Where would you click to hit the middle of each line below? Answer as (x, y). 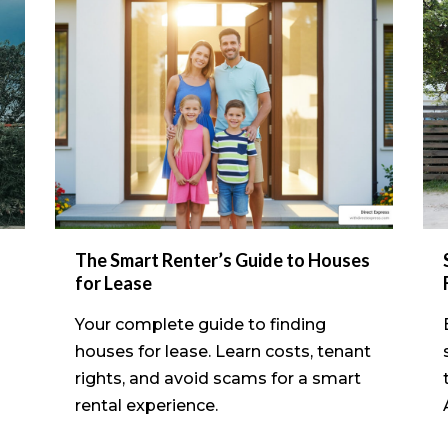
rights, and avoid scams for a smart (217, 379)
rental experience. (146, 406)
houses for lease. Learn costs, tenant (222, 352)
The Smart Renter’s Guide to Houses (222, 260)
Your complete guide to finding (200, 325)
